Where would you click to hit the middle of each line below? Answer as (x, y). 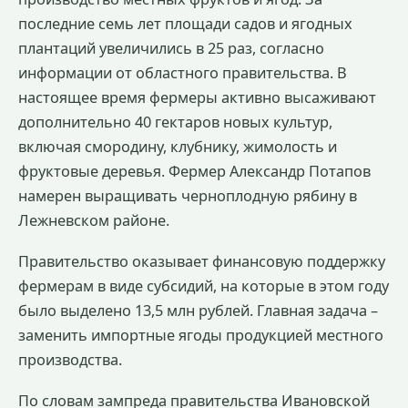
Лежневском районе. (94, 220)
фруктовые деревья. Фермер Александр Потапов (194, 171)
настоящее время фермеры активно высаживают (197, 97)
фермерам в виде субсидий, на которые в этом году (204, 286)
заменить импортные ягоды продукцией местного (201, 335)
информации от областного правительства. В (183, 73)
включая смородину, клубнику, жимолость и (178, 147)
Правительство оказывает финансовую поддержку (202, 261)
